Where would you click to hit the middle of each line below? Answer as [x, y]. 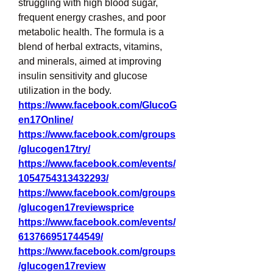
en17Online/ [46, 120]
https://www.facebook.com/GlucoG [97, 105]
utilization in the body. [65, 90]
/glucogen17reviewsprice [76, 207]
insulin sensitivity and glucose [83, 76]
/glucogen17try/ [54, 149]
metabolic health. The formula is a [91, 32]
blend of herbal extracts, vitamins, [90, 47]
